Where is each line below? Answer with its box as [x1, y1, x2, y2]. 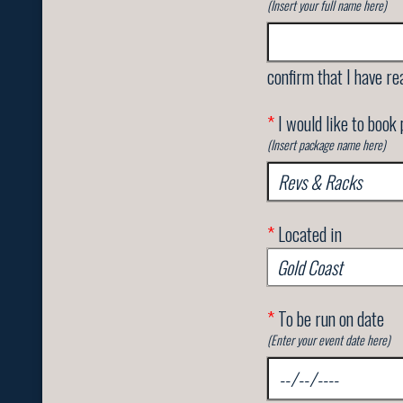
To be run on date [274, 305, 384, 333]
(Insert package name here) [267, 135, 386, 155]
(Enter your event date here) [267, 330, 390, 350]
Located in [274, 220, 342, 248]
